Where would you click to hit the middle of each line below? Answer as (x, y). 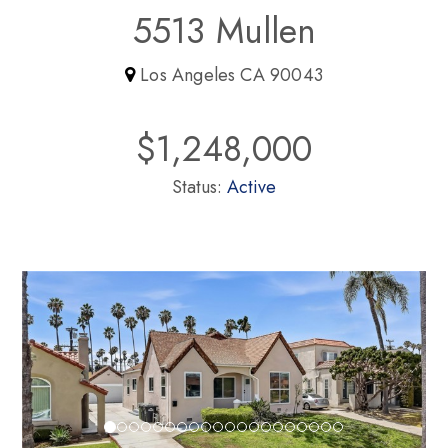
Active (251, 187)
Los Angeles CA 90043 (231, 75)
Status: (199, 187)
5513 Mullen (224, 31)
